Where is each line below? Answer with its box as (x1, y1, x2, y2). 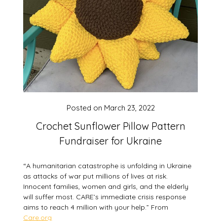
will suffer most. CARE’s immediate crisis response (23, 192, 186, 202)
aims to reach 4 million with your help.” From (23, 203, 169, 212)
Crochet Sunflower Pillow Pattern (36, 120, 185, 133)
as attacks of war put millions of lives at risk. (23, 172, 168, 181)
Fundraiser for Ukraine (59, 135, 162, 147)
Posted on (66, 103, 104, 113)
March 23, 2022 (104, 103, 155, 113)
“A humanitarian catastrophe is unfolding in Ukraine (23, 161, 192, 171)
